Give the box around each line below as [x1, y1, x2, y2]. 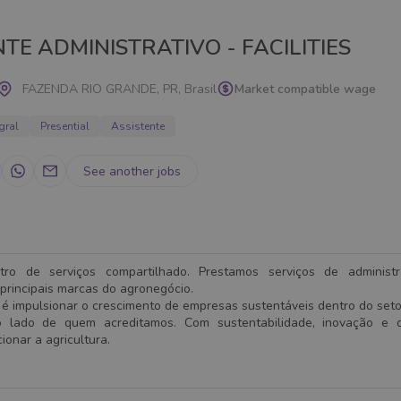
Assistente [111, 119, 165, 133]
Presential [40, 119, 90, 133]
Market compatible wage [235, 80, 376, 98]
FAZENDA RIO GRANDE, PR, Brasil [22, 80, 217, 98]
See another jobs [83, 162, 181, 180]
